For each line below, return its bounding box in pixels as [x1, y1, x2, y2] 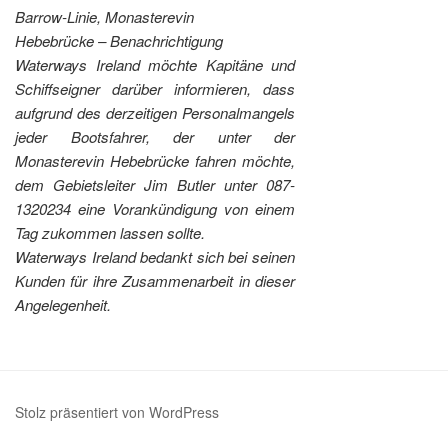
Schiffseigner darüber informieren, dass [15, 78, 296, 100]
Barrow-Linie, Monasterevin [15, 6, 194, 28]
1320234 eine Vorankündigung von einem [15, 198, 296, 220]
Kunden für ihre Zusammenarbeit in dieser [15, 270, 296, 292]
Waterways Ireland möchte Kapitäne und [15, 54, 296, 76]
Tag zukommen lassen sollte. [15, 222, 205, 244]
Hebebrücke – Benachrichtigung [15, 30, 223, 52]
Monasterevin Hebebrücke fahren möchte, [15, 150, 296, 172]
